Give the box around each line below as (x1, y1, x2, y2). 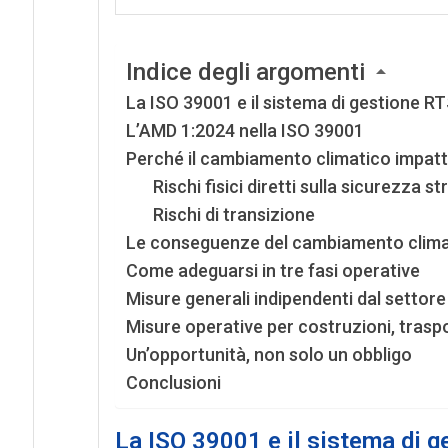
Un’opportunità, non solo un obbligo (125, 344, 412, 365)
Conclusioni (125, 372, 221, 393)
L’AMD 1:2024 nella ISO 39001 (125, 120, 364, 141)
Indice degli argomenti (125, 58, 365, 86)
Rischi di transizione (152, 204, 315, 225)
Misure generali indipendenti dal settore (125, 288, 446, 309)
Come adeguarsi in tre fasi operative (125, 260, 420, 281)
